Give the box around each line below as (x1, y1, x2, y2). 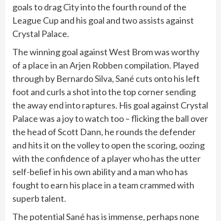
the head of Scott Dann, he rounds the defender (12, 126, 196, 137)
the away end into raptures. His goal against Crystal (12, 99, 208, 110)
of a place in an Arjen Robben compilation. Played (12, 59, 199, 71)
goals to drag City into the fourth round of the (12, 1, 186, 12)
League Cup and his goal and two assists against (12, 14, 194, 26)
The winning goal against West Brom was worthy (12, 46, 199, 57)
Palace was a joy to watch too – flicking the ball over (12, 112, 208, 124)
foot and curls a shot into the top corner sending (12, 86, 196, 97)
